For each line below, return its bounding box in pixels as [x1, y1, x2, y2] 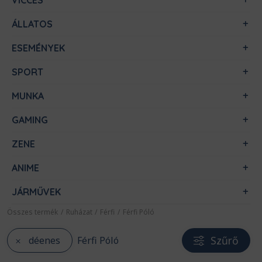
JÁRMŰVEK [12, 186, 61, 198]
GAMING [12, 114, 48, 126]
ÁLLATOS [12, 18, 53, 30]
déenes [29, 233, 60, 247]
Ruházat [65, 206, 92, 217]
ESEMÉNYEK [12, 42, 65, 54]
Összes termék [7, 206, 58, 217]
